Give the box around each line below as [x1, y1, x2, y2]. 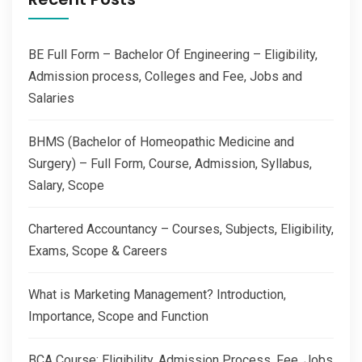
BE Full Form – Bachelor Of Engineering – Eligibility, [28, 47, 318, 63]
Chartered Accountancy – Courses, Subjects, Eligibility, [28, 221, 334, 238]
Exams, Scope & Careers [28, 243, 167, 259]
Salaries [28, 90, 74, 107]
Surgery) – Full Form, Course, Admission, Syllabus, [28, 156, 312, 172]
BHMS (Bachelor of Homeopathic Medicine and [28, 134, 294, 150]
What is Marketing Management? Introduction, [28, 287, 286, 303]
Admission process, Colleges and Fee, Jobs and [28, 69, 302, 85]
